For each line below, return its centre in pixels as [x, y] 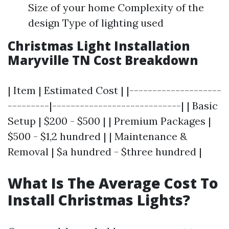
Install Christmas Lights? [99, 200]
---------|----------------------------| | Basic [113, 106]
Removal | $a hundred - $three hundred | [105, 152]
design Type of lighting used [96, 23]
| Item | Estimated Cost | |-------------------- [114, 90]
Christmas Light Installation [99, 46]
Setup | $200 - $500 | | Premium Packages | [109, 121]
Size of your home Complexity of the [116, 8]
